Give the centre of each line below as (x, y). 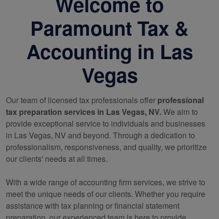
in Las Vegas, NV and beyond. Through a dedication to (100, 135)
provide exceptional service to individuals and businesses (106, 123)
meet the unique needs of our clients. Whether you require (106, 194)
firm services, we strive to (161, 182)
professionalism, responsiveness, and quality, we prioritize (106, 147)
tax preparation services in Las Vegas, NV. (84, 111)
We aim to (180, 111)
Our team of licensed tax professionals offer (82, 100)
